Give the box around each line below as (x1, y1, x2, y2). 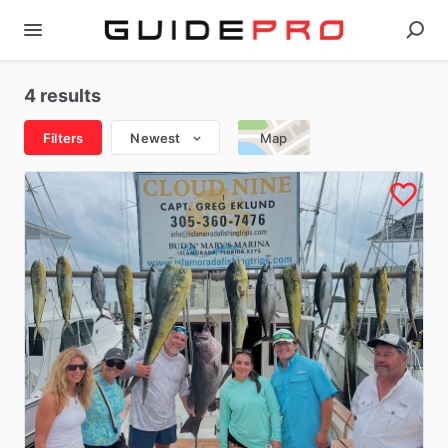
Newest (130, 129, 181, 146)
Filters (43, 129, 84, 146)
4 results (24, 85, 101, 106)
